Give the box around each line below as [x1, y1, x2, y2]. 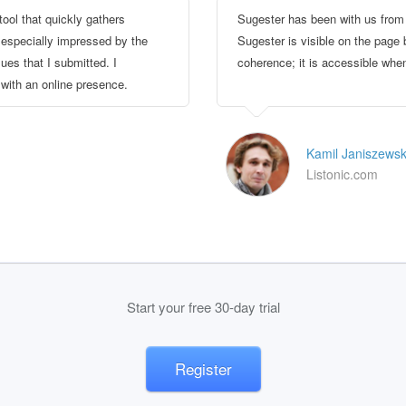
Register [174, 357, 232, 381]
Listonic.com [306, 165, 378, 184]
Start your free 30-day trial [126, 297, 280, 317]
